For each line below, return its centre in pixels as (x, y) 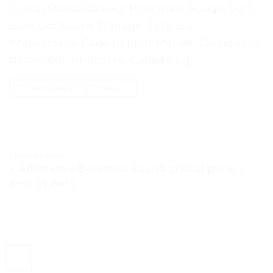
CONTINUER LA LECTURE (69, 88)
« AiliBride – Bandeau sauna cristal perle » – (131, 169)
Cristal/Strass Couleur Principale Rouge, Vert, (132, 8)
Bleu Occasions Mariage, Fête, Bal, (104, 25)
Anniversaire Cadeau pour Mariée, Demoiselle (135, 42)
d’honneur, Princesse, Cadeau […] (100, 59)
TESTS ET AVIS (37, 155)
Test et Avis (42, 183)
